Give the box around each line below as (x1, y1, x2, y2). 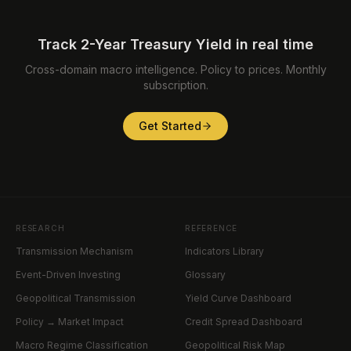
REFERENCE (185, 223, 238, 233)
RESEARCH (16, 223, 65, 233)
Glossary (185, 269, 226, 280)
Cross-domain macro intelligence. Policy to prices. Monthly (24, 63, 327, 76)
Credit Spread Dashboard (185, 316, 302, 327)
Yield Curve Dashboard (185, 292, 291, 304)
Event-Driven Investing (16, 269, 121, 280)
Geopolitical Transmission (16, 292, 136, 304)
